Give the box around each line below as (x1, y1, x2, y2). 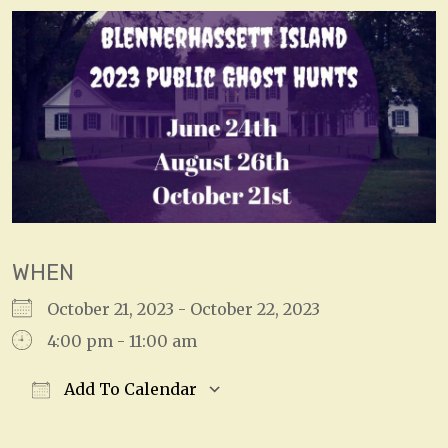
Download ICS (47, 411, 159, 432)
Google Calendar (258, 411, 392, 432)
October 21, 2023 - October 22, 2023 (47, 299, 336, 320)
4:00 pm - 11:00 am (47, 331, 197, 352)
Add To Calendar (60, 379, 197, 400)
